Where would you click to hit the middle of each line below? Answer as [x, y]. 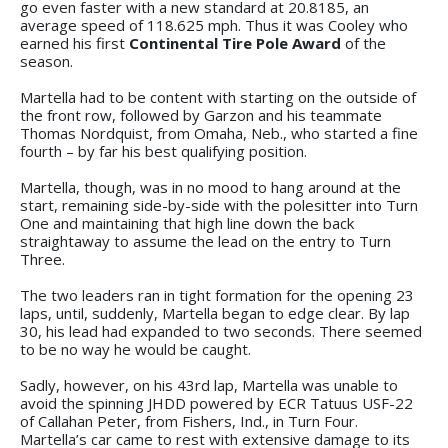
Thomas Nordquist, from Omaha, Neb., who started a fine [219, 132]
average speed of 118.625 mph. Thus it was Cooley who [214, 24]
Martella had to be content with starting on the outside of [218, 96]
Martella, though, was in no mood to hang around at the [210, 186]
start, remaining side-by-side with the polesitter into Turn [219, 204]
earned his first [74, 42]
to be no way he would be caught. [135, 348]
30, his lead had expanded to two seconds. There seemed [221, 330]
